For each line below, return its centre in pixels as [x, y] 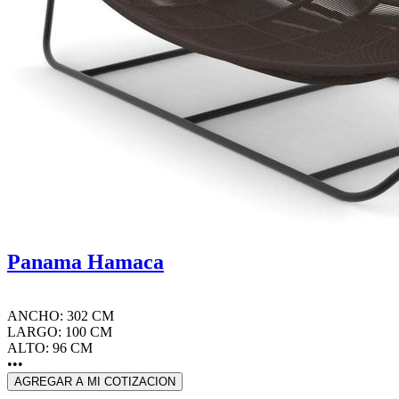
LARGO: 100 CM [60, 331]
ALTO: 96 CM [50, 347]
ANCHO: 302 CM [61, 315]
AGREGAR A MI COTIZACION [95, 381]
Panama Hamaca [85, 261]
